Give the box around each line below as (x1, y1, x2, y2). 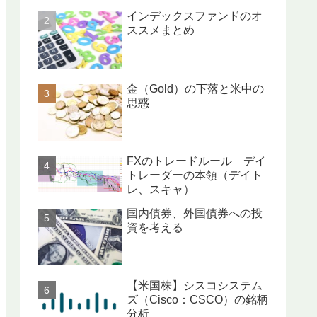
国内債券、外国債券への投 (127, 207, 263, 219)
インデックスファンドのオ (127, 10, 263, 23)
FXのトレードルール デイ (127, 154, 266, 167)
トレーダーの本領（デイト (127, 168, 263, 181)
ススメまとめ (127, 24, 195, 37)
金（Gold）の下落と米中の (127, 82, 264, 95)
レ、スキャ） (127, 183, 195, 195)
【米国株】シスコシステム (127, 279, 263, 292)
